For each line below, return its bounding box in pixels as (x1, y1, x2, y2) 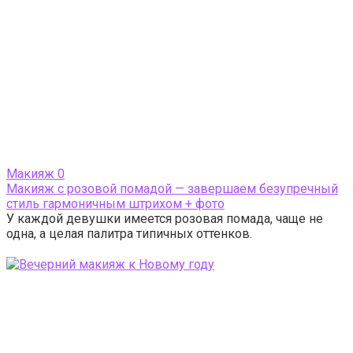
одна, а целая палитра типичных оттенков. (6, 226, 252, 242)
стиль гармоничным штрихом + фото (6, 196, 225, 212)
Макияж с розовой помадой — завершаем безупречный (6, 181, 338, 197)
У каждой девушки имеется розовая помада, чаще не (6, 211, 323, 227)
